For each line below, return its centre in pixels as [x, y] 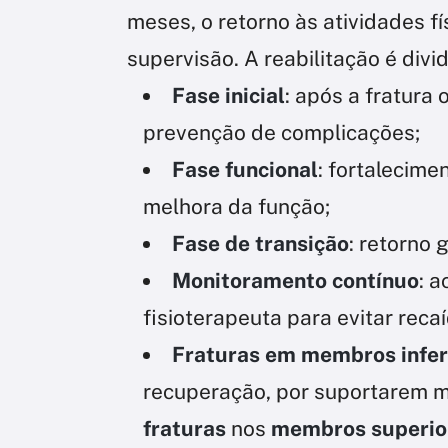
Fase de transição [260, 243]
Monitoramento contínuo [295, 280]
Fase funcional [245, 169]
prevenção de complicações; [281, 132]
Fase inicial [228, 95]
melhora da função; [236, 206]
